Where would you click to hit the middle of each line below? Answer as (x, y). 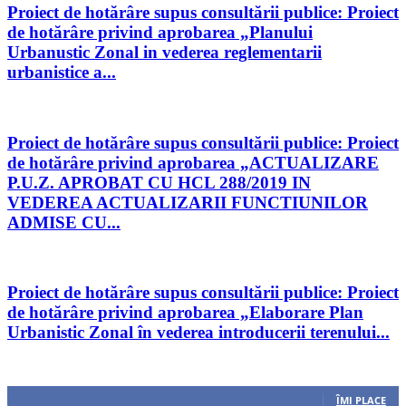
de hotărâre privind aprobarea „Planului (160, 33)
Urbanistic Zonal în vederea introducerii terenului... (198, 332)
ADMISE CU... (64, 222)
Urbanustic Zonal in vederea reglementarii (164, 53)
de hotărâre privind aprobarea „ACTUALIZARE (193, 162)
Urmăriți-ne (37, 366)
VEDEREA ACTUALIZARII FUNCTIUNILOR (188, 202)
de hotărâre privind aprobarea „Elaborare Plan (185, 312)
